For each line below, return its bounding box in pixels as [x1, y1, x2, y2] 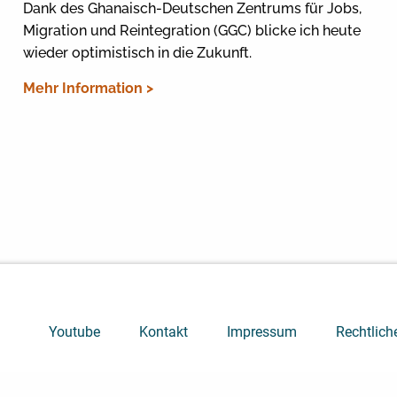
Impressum [227, 323, 298, 341]
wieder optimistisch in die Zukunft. [22, 43, 252, 61]
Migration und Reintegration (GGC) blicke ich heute [22, 21, 361, 39]
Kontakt [139, 323, 189, 341]
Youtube [49, 323, 101, 341]
